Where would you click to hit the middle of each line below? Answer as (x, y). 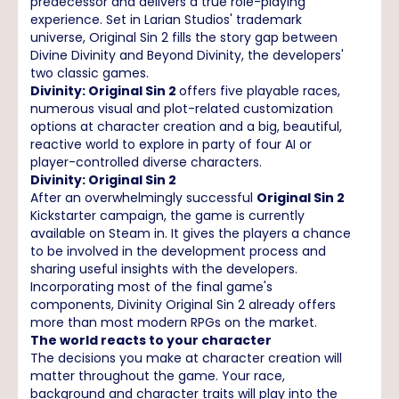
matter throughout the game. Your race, (158, 376)
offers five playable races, (260, 91)
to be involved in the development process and (178, 251)
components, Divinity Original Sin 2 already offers (183, 305)
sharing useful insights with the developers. (164, 269)
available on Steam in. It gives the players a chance (191, 233)
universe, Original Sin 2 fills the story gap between (184, 37)
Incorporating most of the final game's (151, 287)
